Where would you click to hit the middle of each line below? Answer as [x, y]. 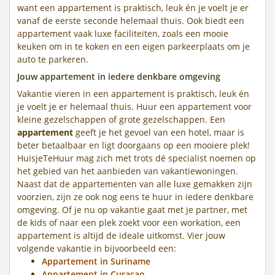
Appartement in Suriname [96, 261]
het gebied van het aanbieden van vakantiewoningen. [128, 171]
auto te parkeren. [53, 59]
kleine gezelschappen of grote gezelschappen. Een [121, 119]
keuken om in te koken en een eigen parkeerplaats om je [134, 46]
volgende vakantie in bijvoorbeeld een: [97, 248]
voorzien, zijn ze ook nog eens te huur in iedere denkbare [135, 196]
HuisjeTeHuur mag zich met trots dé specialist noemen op [137, 158]
